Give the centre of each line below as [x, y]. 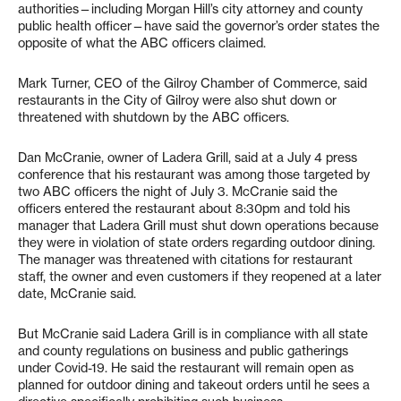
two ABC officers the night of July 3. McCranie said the [178, 192]
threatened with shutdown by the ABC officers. [154, 118]
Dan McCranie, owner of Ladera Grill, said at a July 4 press [188, 158]
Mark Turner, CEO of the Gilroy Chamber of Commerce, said [192, 84]
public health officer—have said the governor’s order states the [199, 26]
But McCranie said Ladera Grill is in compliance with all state [193, 334]
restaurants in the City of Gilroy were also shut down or [177, 101]
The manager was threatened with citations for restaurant [185, 260]
